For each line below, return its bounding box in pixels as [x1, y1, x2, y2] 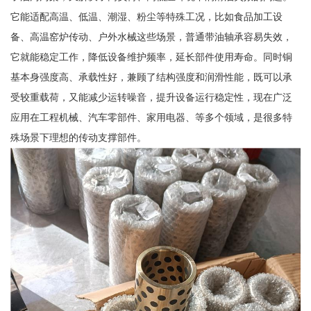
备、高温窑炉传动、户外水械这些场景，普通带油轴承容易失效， [10, 31, 292, 43]
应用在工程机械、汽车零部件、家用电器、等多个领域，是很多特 [10, 112, 292, 124]
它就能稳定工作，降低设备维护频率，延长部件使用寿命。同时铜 [10, 51, 292, 63]
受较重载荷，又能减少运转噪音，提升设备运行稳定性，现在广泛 [10, 92, 292, 103]
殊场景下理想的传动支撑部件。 [10, 132, 146, 144]
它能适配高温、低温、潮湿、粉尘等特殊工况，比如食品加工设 [10, 11, 283, 23]
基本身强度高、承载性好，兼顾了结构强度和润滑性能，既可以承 [10, 72, 292, 83]
